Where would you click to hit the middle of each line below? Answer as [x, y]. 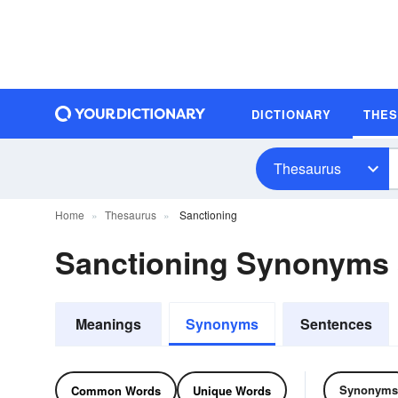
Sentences [336, 324]
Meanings [108, 324]
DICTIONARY [291, 114]
